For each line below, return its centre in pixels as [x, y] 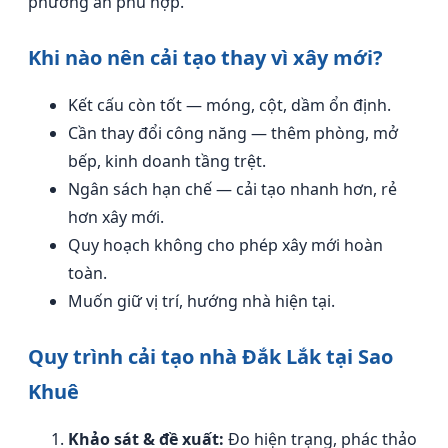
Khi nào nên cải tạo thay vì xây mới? [205, 57]
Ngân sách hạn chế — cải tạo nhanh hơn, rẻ [232, 189]
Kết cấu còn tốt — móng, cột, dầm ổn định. [229, 105]
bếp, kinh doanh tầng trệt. [167, 161]
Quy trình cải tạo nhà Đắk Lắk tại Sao [210, 356]
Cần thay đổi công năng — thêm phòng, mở [233, 133]
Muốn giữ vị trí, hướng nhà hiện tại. [201, 301]
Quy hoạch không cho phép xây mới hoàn [225, 245]
